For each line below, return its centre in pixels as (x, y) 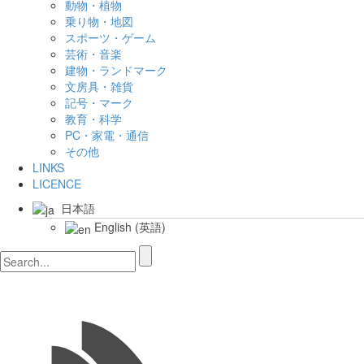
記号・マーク (99, 102)
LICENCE (57, 184)
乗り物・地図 (99, 21)
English (113, 227)
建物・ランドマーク (116, 70)
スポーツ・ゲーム (110, 37)
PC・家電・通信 (107, 135)
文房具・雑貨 (99, 86)
